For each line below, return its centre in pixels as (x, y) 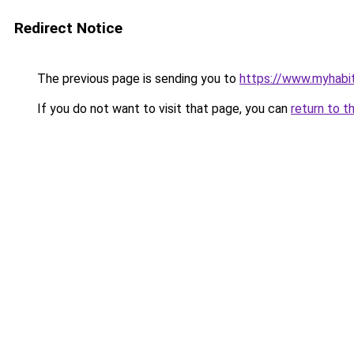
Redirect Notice (68, 28)
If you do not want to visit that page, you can (162, 109)
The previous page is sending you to (137, 79)
